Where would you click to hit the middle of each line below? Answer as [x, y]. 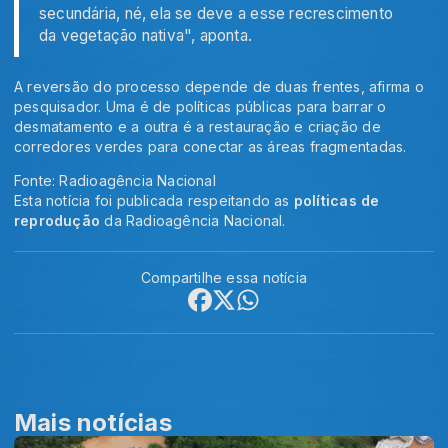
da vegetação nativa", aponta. [146, 35]
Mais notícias [93, 422]
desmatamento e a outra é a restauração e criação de [197, 126]
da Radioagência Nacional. [193, 220]
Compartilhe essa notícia [224, 277]
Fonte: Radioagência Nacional [115, 180]
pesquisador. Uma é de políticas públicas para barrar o [200, 106]
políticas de [336, 200]
